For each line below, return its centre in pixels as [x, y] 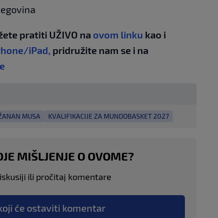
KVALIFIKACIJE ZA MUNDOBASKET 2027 [109, 116]
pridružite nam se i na [100, 50]
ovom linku [118, 35]
